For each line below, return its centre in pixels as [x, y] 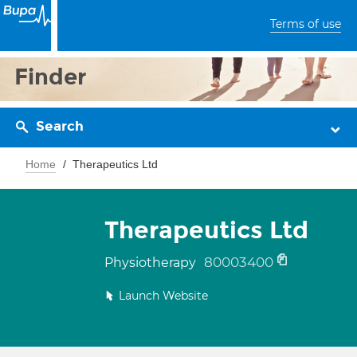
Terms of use [306, 24]
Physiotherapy [152, 263]
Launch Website [163, 296]
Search [60, 126]
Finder [51, 77]
